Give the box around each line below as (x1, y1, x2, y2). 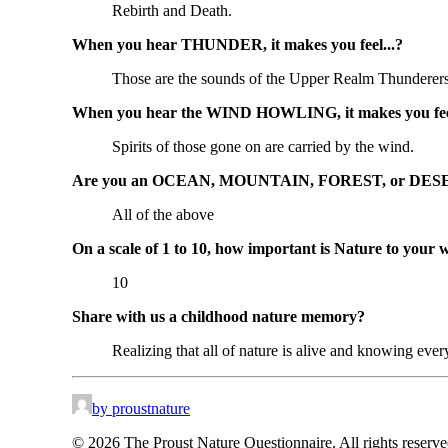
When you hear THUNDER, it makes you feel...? (72, 36, 403, 54)
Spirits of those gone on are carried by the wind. (112, 138, 414, 156)
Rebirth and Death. (112, 2, 232, 20)
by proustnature (92, 400, 190, 418)
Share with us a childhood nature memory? (72, 308, 365, 326)
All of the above (112, 206, 214, 224)
